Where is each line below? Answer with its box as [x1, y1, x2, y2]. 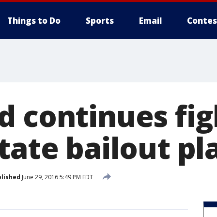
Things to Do [7, 15, 61, 26]
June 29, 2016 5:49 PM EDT [20, 172, 93, 181]
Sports [86, 15, 114, 26]
